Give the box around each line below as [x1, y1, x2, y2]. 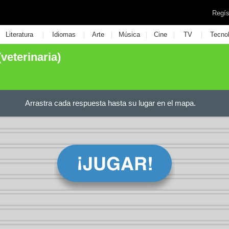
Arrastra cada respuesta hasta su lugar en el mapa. [25, 99, 196, 107]
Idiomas [52, 31, 76, 38]
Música [118, 31, 140, 38]
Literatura [5, 31, 33, 38]
